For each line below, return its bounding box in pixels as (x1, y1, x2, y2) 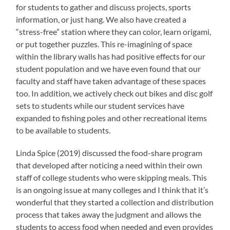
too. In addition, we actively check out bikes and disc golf (16, 88, 213, 99)
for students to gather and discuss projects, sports (16, 2, 191, 12)
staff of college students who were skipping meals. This (16, 172, 207, 183)
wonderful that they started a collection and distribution (16, 197, 214, 207)
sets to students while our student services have (16, 101, 185, 111)
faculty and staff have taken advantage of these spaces (16, 76, 206, 86)
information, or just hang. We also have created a (16, 14, 187, 25)
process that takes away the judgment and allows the (16, 209, 202, 220)
